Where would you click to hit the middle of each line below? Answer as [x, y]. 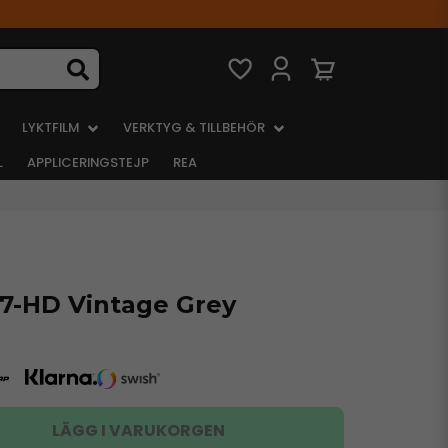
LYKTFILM [50, 127]
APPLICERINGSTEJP [87, 162]
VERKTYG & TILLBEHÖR [194, 127]
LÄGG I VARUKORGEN [139, 430]
